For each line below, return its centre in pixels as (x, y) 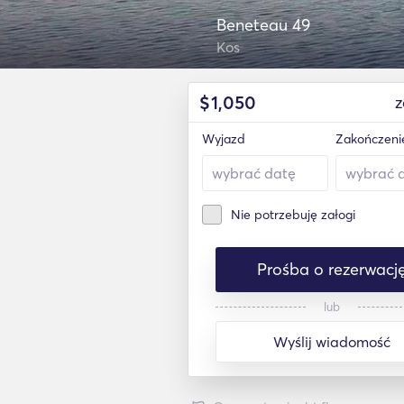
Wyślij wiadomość (332, 342)
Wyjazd (224, 139)
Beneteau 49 (263, 25)
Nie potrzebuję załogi (293, 215)
